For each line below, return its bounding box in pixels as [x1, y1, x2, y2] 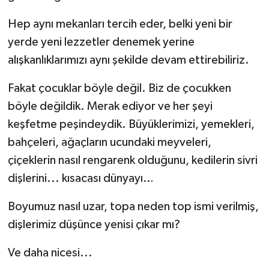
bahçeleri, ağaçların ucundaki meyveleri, [7, 136, 211, 149]
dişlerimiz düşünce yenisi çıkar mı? [7, 219, 180, 231]
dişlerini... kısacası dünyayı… [7, 172, 154, 185]
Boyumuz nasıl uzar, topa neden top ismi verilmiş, [7, 201, 259, 213]
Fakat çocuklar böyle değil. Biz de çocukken [7, 82, 231, 95]
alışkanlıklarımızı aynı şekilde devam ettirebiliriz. [7, 54, 249, 67]
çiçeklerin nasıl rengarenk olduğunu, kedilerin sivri [7, 154, 258, 167]
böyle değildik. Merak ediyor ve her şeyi [7, 100, 213, 113]
